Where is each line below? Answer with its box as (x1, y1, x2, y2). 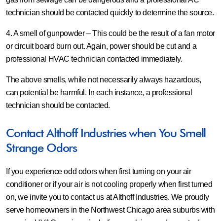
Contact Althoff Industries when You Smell (6, 126, 206, 140)
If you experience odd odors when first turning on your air (6, 167, 191, 176)
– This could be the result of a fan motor (86, 29, 215, 37)
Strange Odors (6, 141, 77, 155)
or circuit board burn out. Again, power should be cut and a (6, 42, 197, 50)
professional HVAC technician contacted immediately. (6, 55, 183, 63)
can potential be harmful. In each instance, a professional (6, 88, 192, 97)
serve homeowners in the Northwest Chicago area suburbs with (6, 206, 215, 214)
